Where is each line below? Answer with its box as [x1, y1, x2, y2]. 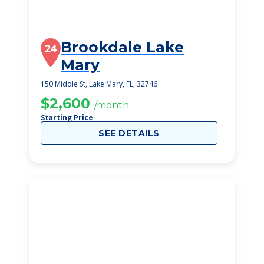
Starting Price [41, 113, 93, 123]
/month [94, 100, 129, 111]
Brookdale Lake [61, 38, 184, 56]
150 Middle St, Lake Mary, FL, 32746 [41, 79, 157, 89]
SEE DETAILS [98, 128, 160, 138]
